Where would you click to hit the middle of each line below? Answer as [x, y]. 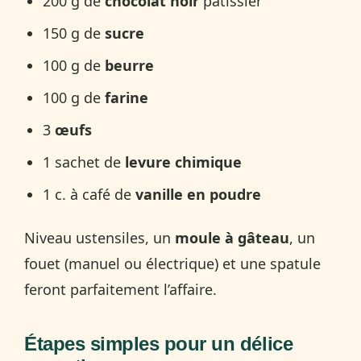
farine [127, 97]
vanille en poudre [199, 194]
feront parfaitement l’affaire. [120, 289]
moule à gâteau [232, 237]
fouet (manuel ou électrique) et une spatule [172, 263]
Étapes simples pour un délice [159, 343]
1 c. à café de [89, 194]
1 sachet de [84, 162]
